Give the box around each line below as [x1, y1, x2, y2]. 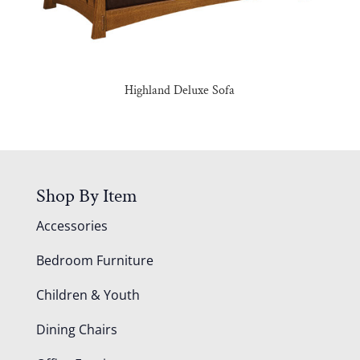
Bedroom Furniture [35, 251, 153, 269]
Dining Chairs [35, 320, 117, 338]
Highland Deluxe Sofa [125, 81, 235, 99]
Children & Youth [35, 285, 140, 304]
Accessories [35, 216, 108, 235]
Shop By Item [35, 182, 137, 208]
